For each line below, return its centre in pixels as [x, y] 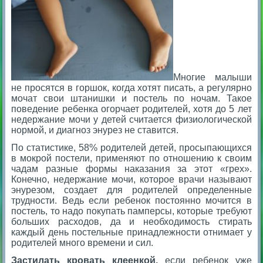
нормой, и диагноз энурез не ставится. [95, 130]
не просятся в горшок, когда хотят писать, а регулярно [131, 88]
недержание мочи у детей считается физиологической [131, 120]
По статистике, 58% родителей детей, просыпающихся [131, 148]
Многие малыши [213, 77]
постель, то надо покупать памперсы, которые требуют [131, 211]
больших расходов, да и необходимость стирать [131, 222]
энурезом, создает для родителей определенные [131, 190]
